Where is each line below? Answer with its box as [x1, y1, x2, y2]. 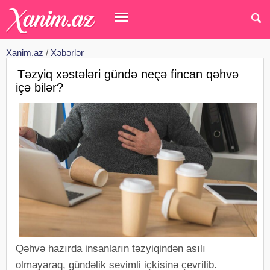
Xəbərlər [51, 48, 84, 58]
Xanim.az [6, 48, 43, 58]
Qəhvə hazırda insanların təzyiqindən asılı [16, 243, 206, 255]
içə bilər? [16, 81, 63, 94]
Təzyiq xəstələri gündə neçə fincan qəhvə [17, 67, 239, 81]
